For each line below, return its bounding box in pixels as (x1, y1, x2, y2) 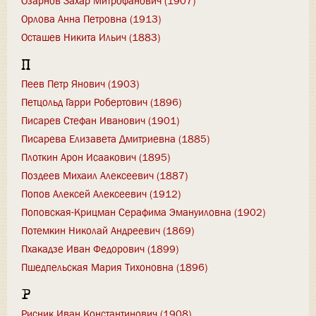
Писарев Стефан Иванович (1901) (21, 113, 179, 128)
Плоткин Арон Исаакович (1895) (21, 150, 170, 164)
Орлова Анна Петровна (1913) (21, 12, 161, 27)
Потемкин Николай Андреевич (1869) (21, 223, 194, 238)
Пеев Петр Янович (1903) (21, 76, 139, 91)
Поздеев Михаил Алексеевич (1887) (21, 168, 188, 183)
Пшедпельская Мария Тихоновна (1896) (21, 260, 207, 274)
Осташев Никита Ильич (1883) (21, 30, 160, 45)
